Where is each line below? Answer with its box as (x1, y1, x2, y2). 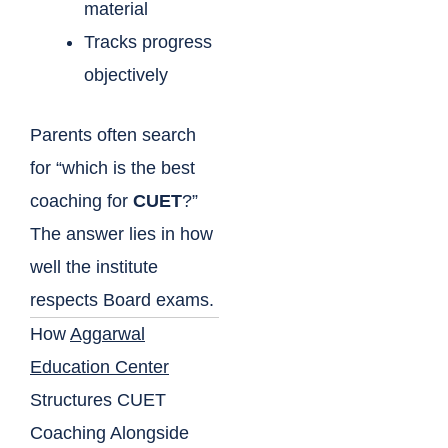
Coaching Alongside (30, 423, 189, 444)
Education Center (30, 357, 169, 378)
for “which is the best (30, 158, 195, 179)
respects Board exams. (30, 290, 214, 311)
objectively (84, 65, 168, 86)
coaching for (30, 191, 133, 212)
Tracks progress (84, 32, 212, 53)
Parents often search (30, 125, 196, 146)
